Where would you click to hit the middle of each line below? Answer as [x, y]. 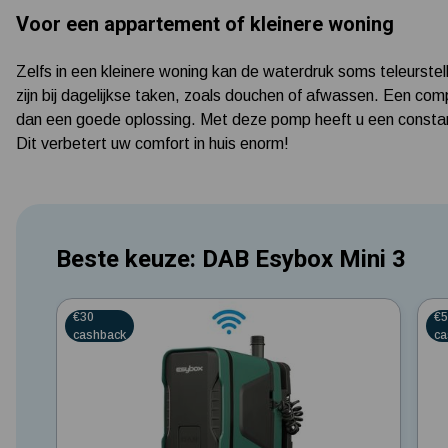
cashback [99, 334]
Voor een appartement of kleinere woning [205, 23]
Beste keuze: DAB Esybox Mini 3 [231, 258]
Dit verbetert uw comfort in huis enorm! [152, 143]
